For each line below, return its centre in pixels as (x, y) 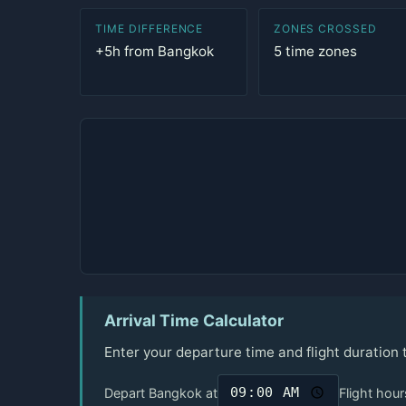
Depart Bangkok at (161, 392)
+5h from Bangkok (155, 51)
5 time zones (315, 51)
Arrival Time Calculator (194, 321)
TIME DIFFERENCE (150, 29)
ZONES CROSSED (325, 29)
